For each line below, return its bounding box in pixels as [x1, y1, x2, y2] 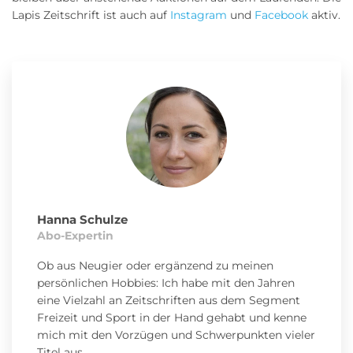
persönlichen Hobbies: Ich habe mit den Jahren [37, 276, 295, 291]
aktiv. [308, 8, 340, 23]
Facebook [255, 8, 308, 23]
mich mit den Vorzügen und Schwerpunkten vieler [37, 328, 315, 343]
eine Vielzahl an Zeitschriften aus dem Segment [37, 293, 300, 308]
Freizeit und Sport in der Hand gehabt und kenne [37, 310, 307, 325]
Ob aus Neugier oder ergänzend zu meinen [37, 258, 273, 273]
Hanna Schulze [37, 212, 128, 228]
